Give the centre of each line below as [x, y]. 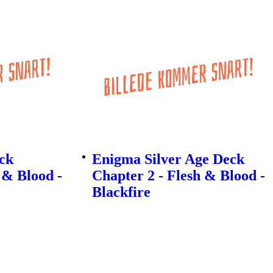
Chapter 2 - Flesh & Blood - [178, 176]
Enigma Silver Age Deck [168, 159]
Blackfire [121, 192]
